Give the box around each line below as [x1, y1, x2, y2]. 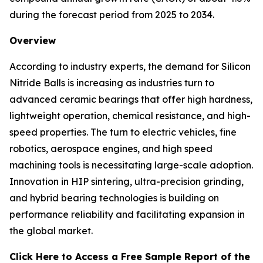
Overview [9, 35, 56, 46]
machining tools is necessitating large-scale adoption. [9, 159, 253, 171]
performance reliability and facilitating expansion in [9, 208, 245, 220]
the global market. [9, 225, 93, 237]
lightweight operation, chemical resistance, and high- [9, 110, 251, 122]
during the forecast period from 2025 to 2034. [9, 9, 214, 21]
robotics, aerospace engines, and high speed [9, 143, 213, 154]
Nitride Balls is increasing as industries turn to [9, 77, 214, 89]
